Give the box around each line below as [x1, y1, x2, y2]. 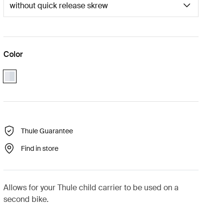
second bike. [3, 194, 49, 204]
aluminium [4, 72, 37, 80]
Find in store [20, 144, 58, 153]
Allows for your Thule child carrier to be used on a [3, 182, 179, 193]
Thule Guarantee [20, 126, 73, 135]
